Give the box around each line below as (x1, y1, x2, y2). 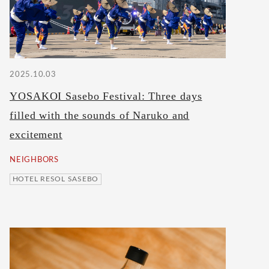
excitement (10, 128, 63, 141)
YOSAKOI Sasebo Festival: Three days (10, 89, 202, 102)
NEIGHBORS (10, 156, 59, 165)
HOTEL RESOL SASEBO (12, 175, 99, 183)
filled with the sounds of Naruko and (10, 109, 190, 121)
